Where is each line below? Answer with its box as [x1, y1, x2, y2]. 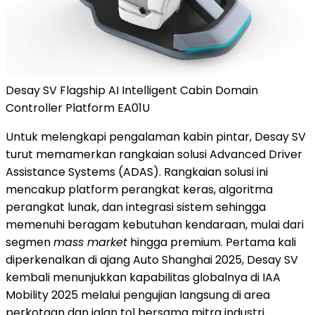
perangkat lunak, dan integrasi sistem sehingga [6, 198, 266, 215]
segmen [6, 233, 53, 250]
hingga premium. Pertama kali [127, 233, 296, 250]
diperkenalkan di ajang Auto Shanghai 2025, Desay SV [6, 251, 298, 268]
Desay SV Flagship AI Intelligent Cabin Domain [6, 82, 258, 98]
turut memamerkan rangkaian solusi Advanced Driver [6, 146, 302, 162]
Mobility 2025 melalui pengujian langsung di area [6, 286, 270, 303]
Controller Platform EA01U [6, 99, 150, 116]
